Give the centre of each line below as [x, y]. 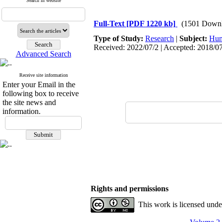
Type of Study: [119, 38]
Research [160, 38]
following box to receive [41, 93]
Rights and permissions [130, 189]
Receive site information [43, 75]
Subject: [194, 38]
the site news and [29, 102]
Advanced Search [43, 54]
